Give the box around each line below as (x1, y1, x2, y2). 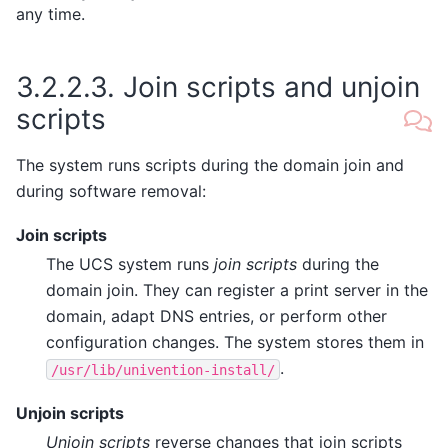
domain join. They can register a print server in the (46, 280, 428, 301)
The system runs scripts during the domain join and (16, 154, 404, 175)
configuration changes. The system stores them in (46, 332, 424, 353)
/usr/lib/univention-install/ (51, 361, 275, 378)
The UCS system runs (46, 254, 214, 275)
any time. (16, 4, 85, 25)
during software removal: (16, 180, 206, 201)
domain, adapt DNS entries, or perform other (46, 306, 387, 327)
